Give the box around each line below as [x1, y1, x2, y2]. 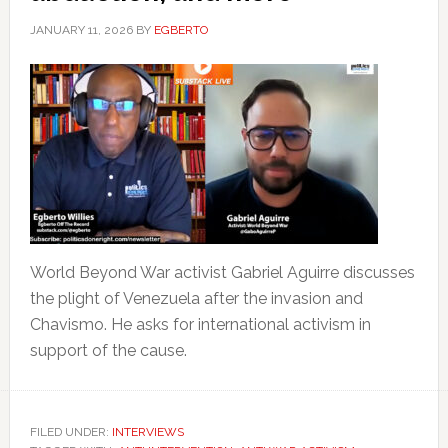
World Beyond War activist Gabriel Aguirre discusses [29, 263, 415, 282]
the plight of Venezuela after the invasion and [29, 289, 363, 308]
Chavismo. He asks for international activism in [29, 315, 371, 334]
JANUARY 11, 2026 [29, 23, 133, 37]
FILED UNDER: [29, 425, 112, 439]
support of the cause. [29, 341, 187, 360]
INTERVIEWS [111, 425, 184, 439]
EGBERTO [153, 23, 208, 37]
